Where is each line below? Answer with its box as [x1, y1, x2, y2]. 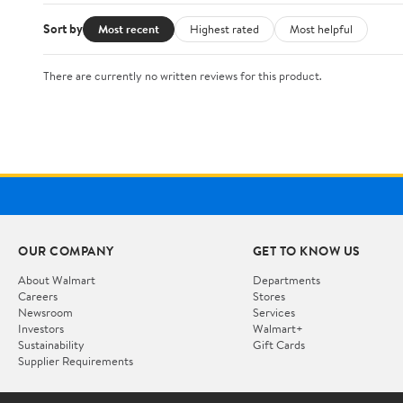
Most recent [98, 20, 159, 37]
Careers [18, 287, 58, 304]
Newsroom [18, 303, 73, 320]
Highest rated [190, 20, 259, 37]
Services [252, 303, 295, 320]
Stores [252, 287, 285, 304]
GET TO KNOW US [252, 241, 361, 260]
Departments [252, 271, 320, 288]
